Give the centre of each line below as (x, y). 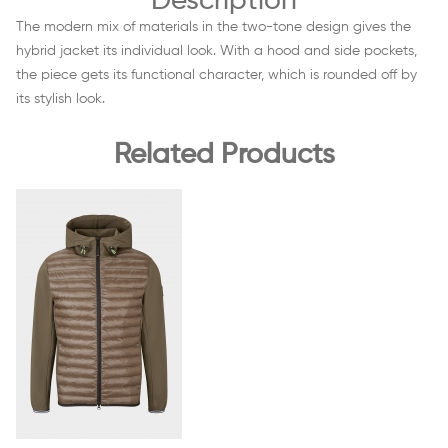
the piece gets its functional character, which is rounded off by (216, 75)
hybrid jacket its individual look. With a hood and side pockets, (216, 51)
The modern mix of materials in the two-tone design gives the (215, 27)
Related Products (224, 155)
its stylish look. (60, 99)
